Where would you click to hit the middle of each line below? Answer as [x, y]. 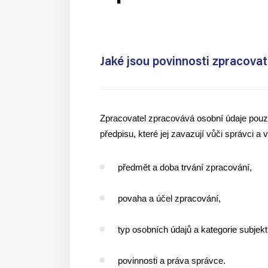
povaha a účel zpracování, [170, 198]
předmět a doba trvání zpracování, [186, 167]
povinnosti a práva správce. [173, 261]
